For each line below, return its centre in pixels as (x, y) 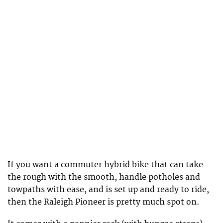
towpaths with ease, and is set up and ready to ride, (108, 189)
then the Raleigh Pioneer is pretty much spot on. (104, 202)
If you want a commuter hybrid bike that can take (105, 165)
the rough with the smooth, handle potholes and (104, 177)
